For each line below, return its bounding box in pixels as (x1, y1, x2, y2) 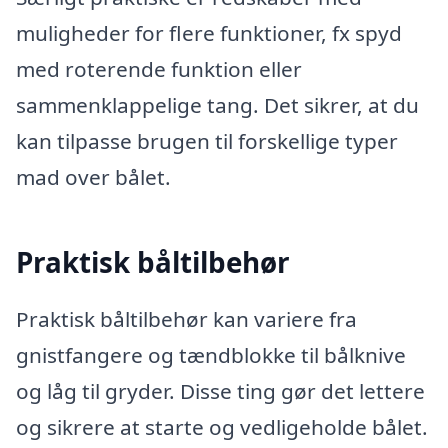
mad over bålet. (16, 163, 171, 192)
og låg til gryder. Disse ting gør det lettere (16, 377, 425, 406)
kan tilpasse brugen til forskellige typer (16, 127, 398, 156)
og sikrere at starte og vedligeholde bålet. (16, 413, 428, 442)
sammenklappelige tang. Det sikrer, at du (16, 91, 419, 120)
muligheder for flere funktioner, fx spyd (16, 19, 402, 48)
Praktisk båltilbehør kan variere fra (16, 305, 357, 334)
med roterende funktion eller (16, 55, 302, 84)
